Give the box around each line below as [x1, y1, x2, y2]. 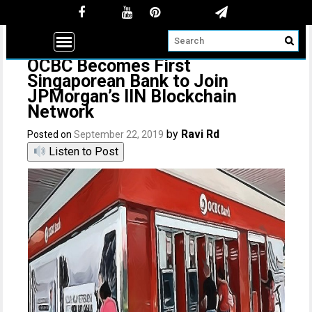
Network [27, 102, 95, 122]
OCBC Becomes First [27, 56, 192, 76]
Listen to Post [45, 145, 118, 158]
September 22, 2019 [74, 129, 164, 140]
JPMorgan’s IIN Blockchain [27, 86, 237, 107]
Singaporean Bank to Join [27, 71, 229, 91]
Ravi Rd [181, 127, 220, 141]
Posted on [27, 129, 75, 140]
